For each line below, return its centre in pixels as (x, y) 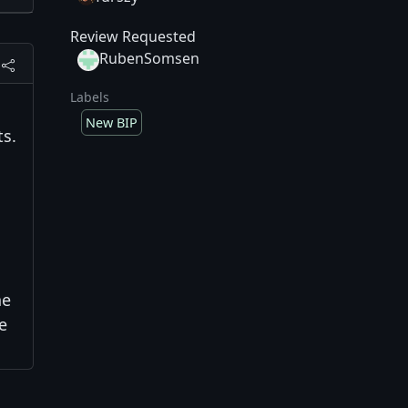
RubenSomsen (149, 59)
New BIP (112, 123)
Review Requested (133, 37)
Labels (90, 97)
